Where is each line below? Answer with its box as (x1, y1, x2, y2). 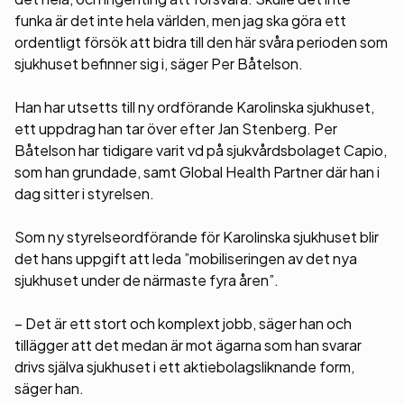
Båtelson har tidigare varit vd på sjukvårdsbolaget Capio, (14, 141, 387, 160)
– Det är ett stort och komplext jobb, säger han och (14, 314, 352, 333)
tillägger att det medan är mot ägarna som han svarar (14, 335, 362, 354)
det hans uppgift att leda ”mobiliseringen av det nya (14, 249, 357, 268)
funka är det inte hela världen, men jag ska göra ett (14, 11, 346, 30)
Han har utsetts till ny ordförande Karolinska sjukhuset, (14, 97, 374, 116)
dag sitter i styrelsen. (14, 184, 154, 203)
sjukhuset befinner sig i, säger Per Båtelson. (14, 54, 303, 73)
